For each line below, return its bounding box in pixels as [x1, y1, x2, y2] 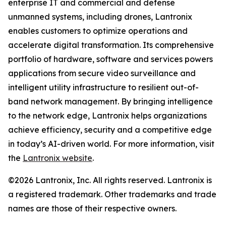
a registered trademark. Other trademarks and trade [8, 189, 216, 199]
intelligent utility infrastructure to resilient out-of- [8, 82, 199, 92]
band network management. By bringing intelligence [8, 96, 213, 106]
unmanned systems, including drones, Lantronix [8, 11, 192, 22]
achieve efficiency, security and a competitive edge [8, 124, 212, 135]
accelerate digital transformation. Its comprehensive [8, 39, 214, 50]
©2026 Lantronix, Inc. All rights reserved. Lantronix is [8, 175, 212, 185]
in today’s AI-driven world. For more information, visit [8, 138, 214, 149]
